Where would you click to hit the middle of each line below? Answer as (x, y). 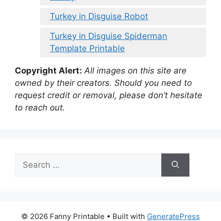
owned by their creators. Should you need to (103, 83)
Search (28, 159)
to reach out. (40, 108)
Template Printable (87, 49)
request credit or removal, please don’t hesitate (109, 95)
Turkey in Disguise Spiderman (109, 36)
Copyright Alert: (48, 71)
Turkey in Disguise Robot (99, 17)
